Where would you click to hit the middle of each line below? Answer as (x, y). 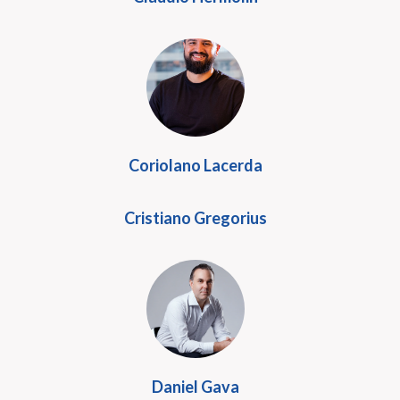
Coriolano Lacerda (196, 165)
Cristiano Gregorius (196, 218)
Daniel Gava (196, 387)
